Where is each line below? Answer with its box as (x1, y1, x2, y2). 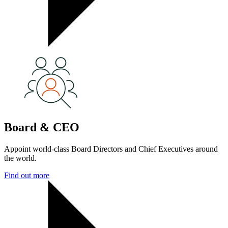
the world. (4, 153, 37, 162)
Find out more (4, 170, 49, 180)
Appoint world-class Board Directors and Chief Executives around (4, 144, 218, 153)
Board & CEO (4, 120, 79, 134)
